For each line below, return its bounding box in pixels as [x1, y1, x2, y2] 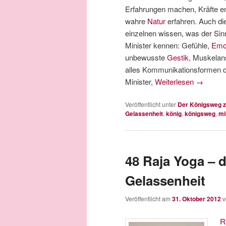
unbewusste [125, 51, 167, 63]
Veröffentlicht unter [125, 100, 176, 109]
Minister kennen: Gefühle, [125, 39, 211, 50]
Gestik [167, 51, 189, 63]
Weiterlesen [155, 76, 196, 87]
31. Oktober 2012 [172, 194, 221, 203]
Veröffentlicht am [125, 194, 172, 203]
